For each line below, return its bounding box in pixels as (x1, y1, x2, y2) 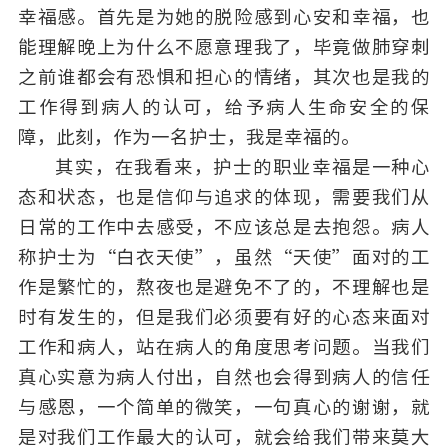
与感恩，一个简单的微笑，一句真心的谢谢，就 (17, 398, 431, 417)
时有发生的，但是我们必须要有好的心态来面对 (17, 308, 431, 327)
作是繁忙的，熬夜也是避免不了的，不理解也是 (17, 278, 431, 297)
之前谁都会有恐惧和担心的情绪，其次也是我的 (17, 68, 431, 87)
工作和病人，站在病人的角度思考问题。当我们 (17, 338, 431, 357)
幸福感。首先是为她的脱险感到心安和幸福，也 (17, 8, 431, 27)
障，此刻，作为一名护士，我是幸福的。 (17, 128, 360, 147)
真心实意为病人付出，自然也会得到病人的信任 (17, 368, 431, 387)
